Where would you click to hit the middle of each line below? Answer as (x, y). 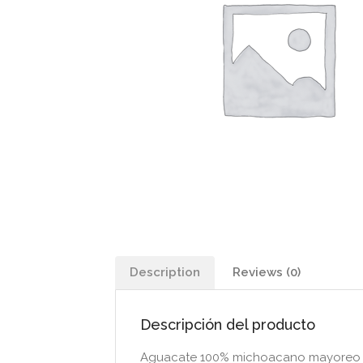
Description (165, 272)
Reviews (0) (267, 272)
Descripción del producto (228, 325)
